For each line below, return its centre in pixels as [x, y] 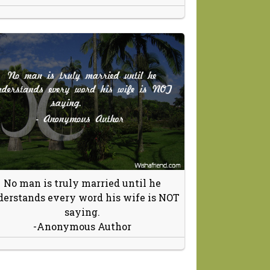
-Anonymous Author [82, 226]
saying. [82, 212]
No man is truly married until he [82, 183]
